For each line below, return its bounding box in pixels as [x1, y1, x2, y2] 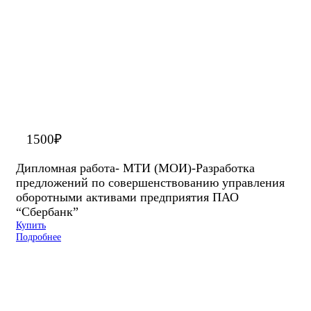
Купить [16, 219, 46, 231]
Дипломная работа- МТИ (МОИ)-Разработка [16, 161, 255, 176]
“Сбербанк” [16, 205, 78, 219]
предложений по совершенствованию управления [16, 176, 285, 190]
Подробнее [16, 231, 61, 243]
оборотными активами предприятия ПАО [16, 190, 239, 205]
